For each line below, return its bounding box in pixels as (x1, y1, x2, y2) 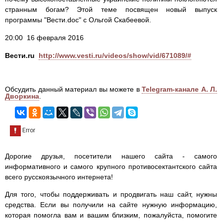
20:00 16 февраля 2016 (5, 34, 84, 42)
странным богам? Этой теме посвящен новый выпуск (5, 5, 217, 14)
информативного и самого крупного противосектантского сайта (5, 163, 217, 171)
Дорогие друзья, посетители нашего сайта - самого (5, 152, 217, 161)
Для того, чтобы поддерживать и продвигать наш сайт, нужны (5, 190, 217, 199)
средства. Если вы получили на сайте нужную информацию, (5, 201, 217, 209)
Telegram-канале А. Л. (142, 85, 217, 94)
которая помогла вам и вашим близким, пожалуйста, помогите (5, 211, 217, 220)
